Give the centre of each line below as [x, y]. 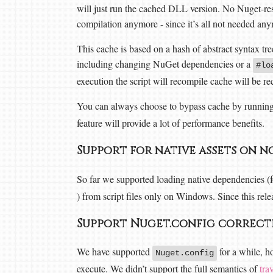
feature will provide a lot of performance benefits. [171, 123]
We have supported [115, 252]
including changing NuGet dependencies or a [165, 64]
